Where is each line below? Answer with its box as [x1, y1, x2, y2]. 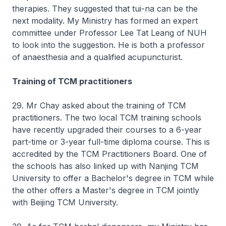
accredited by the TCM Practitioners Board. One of [12, 149, 207, 159]
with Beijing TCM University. [12, 197, 118, 207]
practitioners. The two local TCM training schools [12, 112, 201, 123]
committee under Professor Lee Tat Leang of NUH [12, 28, 207, 38]
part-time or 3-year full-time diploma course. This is [12, 137, 210, 147]
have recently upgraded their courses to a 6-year [12, 125, 202, 135]
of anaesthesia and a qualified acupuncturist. [12, 52, 183, 62]
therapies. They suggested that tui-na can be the [12, 4, 198, 14]
